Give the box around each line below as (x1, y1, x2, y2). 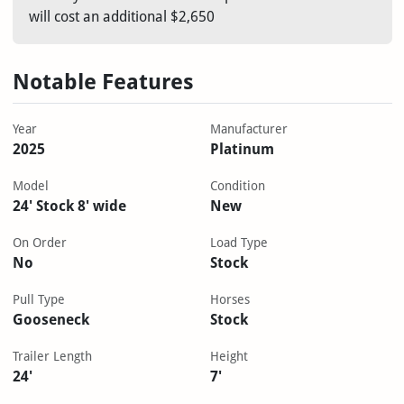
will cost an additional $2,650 (28, 8, 215, 26)
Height (210, 349, 248, 364)
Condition (210, 179, 265, 194)
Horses (210, 292, 250, 308)
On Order (12, 235, 67, 251)
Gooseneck (12, 311, 89, 329)
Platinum (210, 141, 274, 159)
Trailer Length (12, 349, 92, 364)
